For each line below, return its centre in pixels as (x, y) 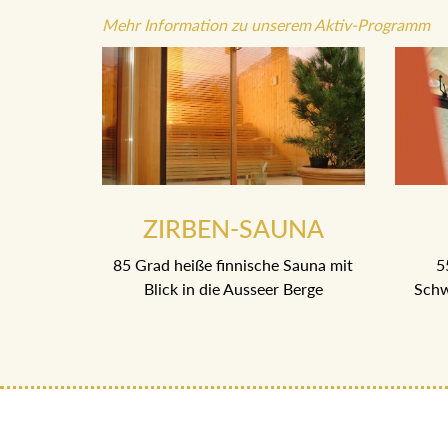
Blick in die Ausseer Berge (233, 289)
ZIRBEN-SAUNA (233, 228)
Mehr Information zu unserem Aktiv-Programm (266, 24)
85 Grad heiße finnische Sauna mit (233, 265)
